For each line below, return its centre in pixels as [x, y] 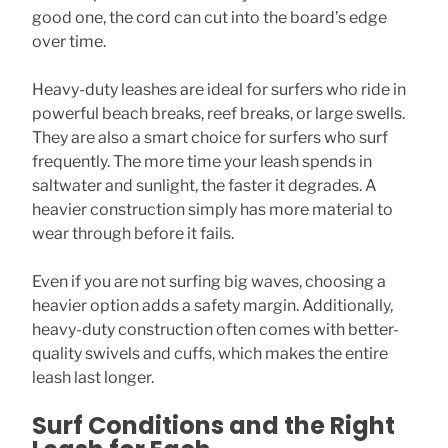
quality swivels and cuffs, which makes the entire [210, 353]
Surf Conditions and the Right [213, 425]
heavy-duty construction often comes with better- [215, 329]
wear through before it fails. [133, 233]
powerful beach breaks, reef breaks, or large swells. [218, 113]
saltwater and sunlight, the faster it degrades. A [204, 185]
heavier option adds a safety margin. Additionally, [212, 305]
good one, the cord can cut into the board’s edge [209, 17]
